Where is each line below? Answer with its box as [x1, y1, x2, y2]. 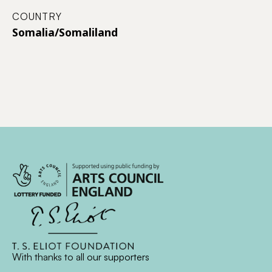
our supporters [87, 251, 149, 263]
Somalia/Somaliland [12, 24, 118, 39]
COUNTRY [12, 10, 62, 22]
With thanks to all [12, 251, 87, 263]
